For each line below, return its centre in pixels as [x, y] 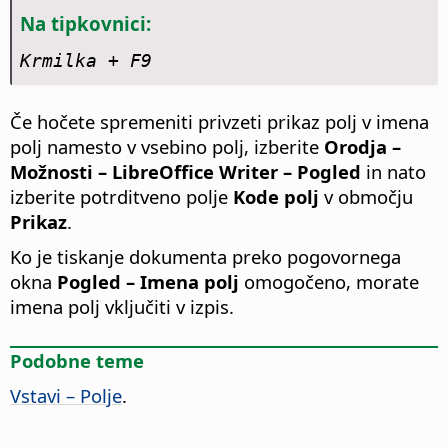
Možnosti [51, 172]
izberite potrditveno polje [119, 197]
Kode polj [276, 197]
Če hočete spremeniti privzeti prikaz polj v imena [219, 122]
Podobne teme [77, 361]
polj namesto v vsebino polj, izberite [167, 147]
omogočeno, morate [329, 282]
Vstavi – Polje [66, 396]
